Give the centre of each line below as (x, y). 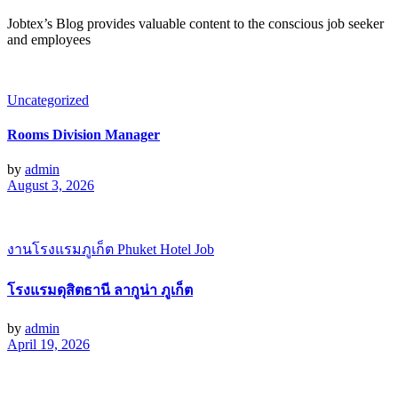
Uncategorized (48, 99)
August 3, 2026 (51, 186)
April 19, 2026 (48, 344)
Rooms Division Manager (84, 134)
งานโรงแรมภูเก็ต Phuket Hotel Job (111, 250)
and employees (49, 39)
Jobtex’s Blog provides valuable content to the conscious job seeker (195, 23)
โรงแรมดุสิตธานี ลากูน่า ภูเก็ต (100, 291)
